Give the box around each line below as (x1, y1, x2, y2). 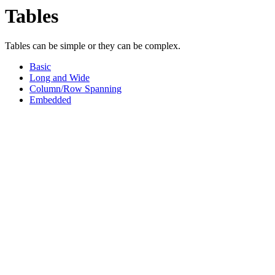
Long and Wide (29, 72, 90, 83)
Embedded (29, 95, 71, 106)
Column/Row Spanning (29, 83, 122, 95)
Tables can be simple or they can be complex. (5, 41, 180, 52)
